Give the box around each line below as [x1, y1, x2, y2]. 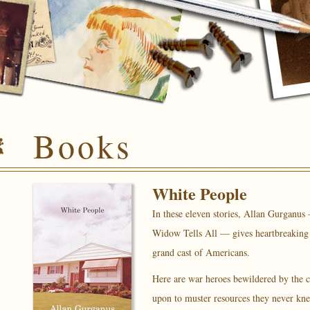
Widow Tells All [152, 226, 217, 239]
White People [152, 181, 247, 206]
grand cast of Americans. [152, 246, 250, 259]
